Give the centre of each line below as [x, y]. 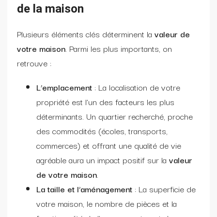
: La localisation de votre [136, 87]
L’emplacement [64, 87]
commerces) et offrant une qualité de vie [109, 145]
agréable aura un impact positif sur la [103, 159]
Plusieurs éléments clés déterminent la [85, 33]
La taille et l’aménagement [85, 188]
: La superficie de [165, 188]
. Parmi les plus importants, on [119, 48]
